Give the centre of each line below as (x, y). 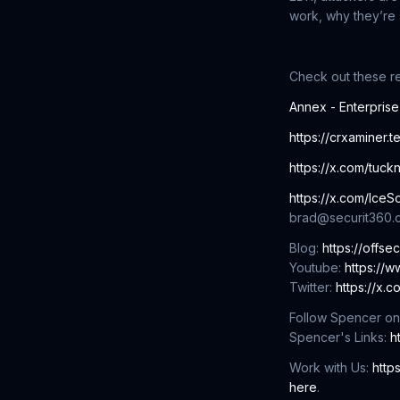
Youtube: (317, 267)
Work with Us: (331, 367)
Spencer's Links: (340, 337)
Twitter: (312, 287)
